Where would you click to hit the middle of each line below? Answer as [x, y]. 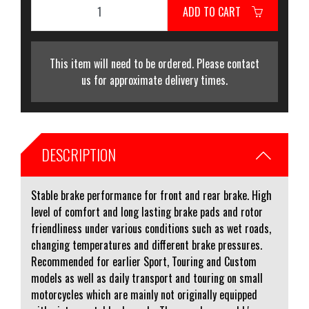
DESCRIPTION [79, 154]
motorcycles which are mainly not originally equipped [144, 295]
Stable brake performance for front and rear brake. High [151, 195]
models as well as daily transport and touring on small [147, 278]
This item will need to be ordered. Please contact [154, 63]
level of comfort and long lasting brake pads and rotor [147, 212]
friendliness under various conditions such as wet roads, [151, 228]
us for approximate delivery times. [154, 80]
